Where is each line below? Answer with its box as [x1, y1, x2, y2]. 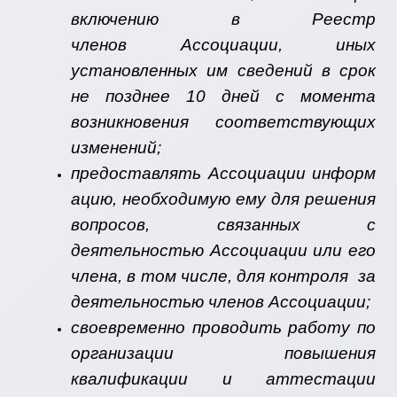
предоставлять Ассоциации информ [71, 164, 376, 183]
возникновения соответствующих [71, 113, 376, 132]
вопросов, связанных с [71, 215, 376, 235]
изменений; [71, 138, 161, 158]
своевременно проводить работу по [71, 318, 376, 338]
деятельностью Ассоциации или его [71, 241, 376, 261]
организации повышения [71, 344, 376, 363]
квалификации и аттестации [71, 370, 376, 389]
